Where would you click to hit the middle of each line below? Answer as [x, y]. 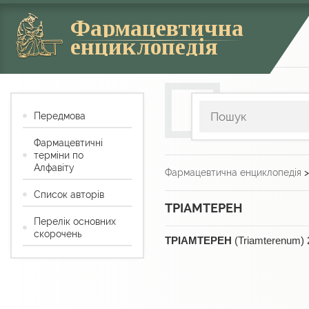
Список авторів [69, 195]
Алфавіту [54, 168]
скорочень [58, 234]
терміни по [59, 156]
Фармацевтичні [68, 143]
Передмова [60, 116]
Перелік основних [75, 222]
